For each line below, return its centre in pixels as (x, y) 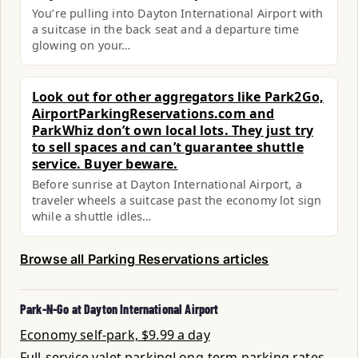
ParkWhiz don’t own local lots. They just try (173, 130)
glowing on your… (82, 45)
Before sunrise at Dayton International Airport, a (167, 184)
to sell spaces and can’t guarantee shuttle (168, 147)
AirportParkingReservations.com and (153, 113)
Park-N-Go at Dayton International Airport (119, 309)
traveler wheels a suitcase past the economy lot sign (177, 200)
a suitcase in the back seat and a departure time (165, 29)
